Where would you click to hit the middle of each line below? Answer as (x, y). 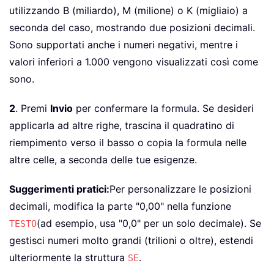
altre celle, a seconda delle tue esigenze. (103, 160)
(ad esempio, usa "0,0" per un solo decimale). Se (149, 224)
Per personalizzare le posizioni (180, 189)
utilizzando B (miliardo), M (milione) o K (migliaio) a (128, 11)
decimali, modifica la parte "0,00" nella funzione (120, 206)
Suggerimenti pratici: (59, 189)
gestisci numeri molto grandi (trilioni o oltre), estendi (131, 241)
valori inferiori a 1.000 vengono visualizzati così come (134, 62)
